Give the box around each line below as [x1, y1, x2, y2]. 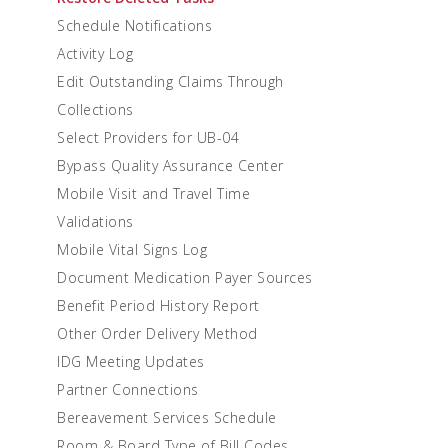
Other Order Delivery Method [57, 324, 258, 343]
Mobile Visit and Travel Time [57, 184, 250, 203]
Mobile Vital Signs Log [57, 240, 207, 259]
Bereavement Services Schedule [57, 408, 277, 427]
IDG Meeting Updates [57, 352, 205, 371]
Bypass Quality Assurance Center [57, 156, 284, 175]
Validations [57, 212, 134, 231]
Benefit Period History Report [57, 296, 260, 315]
